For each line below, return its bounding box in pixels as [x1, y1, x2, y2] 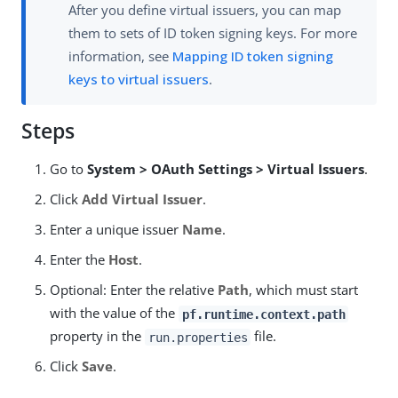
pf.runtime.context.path [181, 306, 346, 322]
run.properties [147, 330, 248, 345]
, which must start [249, 281, 358, 299]
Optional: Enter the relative [50, 281, 218, 299]
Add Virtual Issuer [82, 190, 203, 209]
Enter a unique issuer [50, 220, 182, 239]
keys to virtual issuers [68, 70, 209, 89]
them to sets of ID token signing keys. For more [68, 24, 357, 43]
